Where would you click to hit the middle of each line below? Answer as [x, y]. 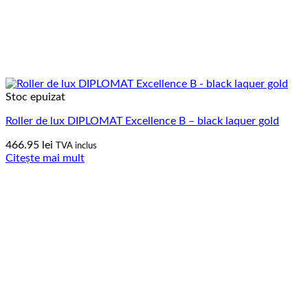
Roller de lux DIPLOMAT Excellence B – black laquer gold [142, 121]
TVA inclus [76, 145]
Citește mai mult [45, 158]
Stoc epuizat [35, 97]
